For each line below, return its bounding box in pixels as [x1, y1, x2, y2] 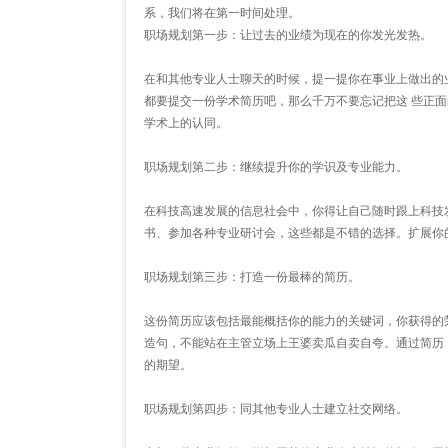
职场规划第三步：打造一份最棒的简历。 [144, 270, 360, 284]
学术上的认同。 [144, 116, 228, 130]
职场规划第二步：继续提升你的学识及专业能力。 [144, 160, 408, 174]
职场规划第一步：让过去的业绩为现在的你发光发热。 [144, 28, 432, 42]
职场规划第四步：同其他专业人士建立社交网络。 [144, 402, 408, 416]
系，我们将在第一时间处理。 [144, 6, 300, 20]
